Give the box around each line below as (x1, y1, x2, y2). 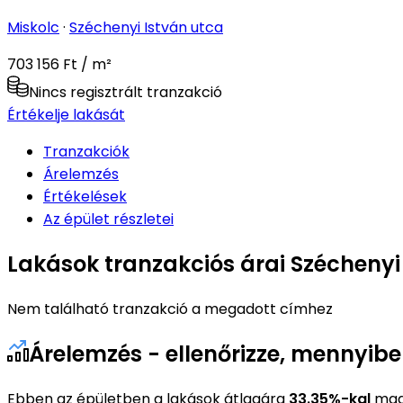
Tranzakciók (43, 140, 130, 162)
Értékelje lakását (7, 103, 125, 125)
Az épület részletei (43, 208, 174, 229)
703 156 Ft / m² (7, 53, 112, 75)
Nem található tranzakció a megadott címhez (7, 298, 333, 319)
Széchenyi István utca (69, 16, 223, 38)
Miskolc (7, 16, 59, 38)
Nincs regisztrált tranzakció (29, 81, 222, 103)
